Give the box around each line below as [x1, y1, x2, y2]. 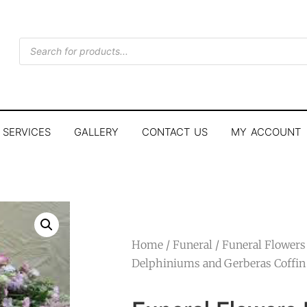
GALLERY [74, 125, 119, 138]
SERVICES [3, 125, 51, 138]
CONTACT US [142, 125, 208, 138]
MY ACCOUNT [231, 125, 301, 138]
